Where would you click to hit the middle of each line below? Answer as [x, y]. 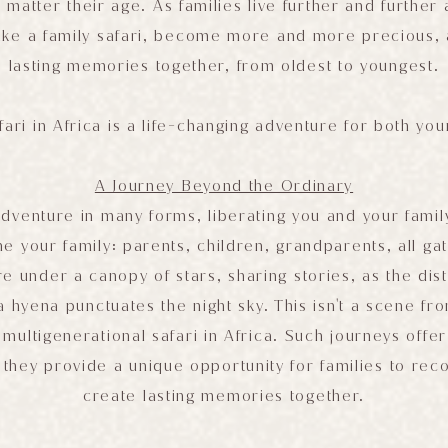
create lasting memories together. [224, 396]
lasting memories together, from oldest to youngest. [224, 66]
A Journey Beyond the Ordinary [224, 186]
